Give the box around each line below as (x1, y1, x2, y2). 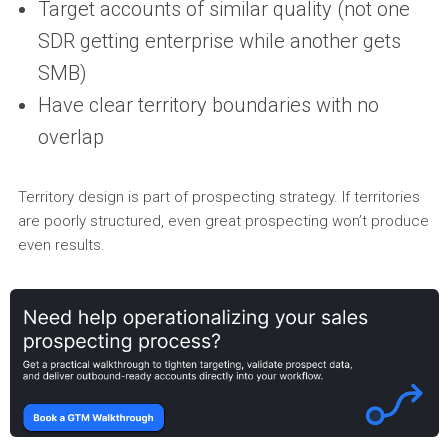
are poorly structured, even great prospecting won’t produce (17, 211, 429, 230)
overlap (37, 124, 104, 149)
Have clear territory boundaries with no (37, 92, 379, 117)
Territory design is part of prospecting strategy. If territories (17, 187, 420, 206)
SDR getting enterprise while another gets (37, 28, 401, 53)
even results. (17, 235, 105, 254)
